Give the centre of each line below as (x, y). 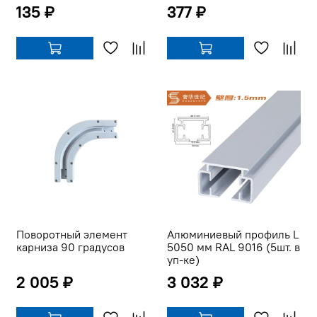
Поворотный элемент (72, 235)
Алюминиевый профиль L (233, 235)
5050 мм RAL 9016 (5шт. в (234, 247)
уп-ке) (183, 260)
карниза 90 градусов (70, 247)
